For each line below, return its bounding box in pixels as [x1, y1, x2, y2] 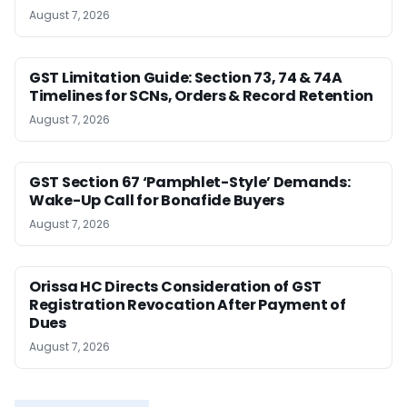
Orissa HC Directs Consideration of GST [29, 275, 323, 297]
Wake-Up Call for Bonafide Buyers [29, 189, 284, 211]
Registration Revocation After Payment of [29, 293, 346, 315]
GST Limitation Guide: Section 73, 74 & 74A [29, 66, 342, 88]
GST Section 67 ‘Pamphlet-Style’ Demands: [29, 171, 351, 193]
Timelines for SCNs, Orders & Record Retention [29, 84, 374, 106]
